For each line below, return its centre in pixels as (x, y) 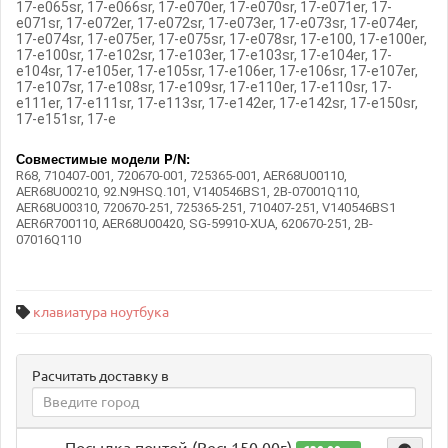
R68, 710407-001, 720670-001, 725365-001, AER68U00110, (181, 175)
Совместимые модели (90, 158)
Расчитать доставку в (100, 376)
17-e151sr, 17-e (66, 119)
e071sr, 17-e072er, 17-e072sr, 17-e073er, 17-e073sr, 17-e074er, (217, 23)
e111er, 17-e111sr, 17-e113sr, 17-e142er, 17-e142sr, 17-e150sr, (217, 103)
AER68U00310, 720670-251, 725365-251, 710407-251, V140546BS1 (206, 207)
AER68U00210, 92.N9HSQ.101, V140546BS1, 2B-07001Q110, (188, 191)
